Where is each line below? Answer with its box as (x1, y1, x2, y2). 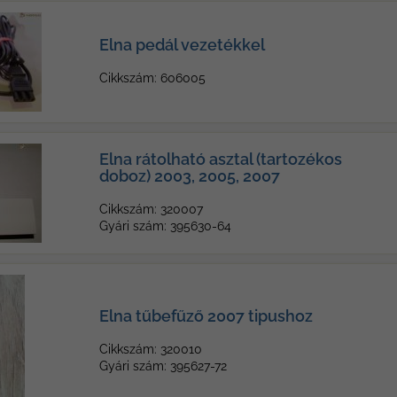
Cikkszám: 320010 (99, 342, 202, 356)
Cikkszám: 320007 (99, 202, 203, 216)
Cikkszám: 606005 (99, 71, 206, 85)
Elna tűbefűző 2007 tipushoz (99, 307, 313, 325)
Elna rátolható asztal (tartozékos (99, 150, 342, 168)
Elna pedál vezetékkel (99, 35, 265, 54)
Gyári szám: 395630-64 (99, 219, 231, 233)
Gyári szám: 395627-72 (99, 359, 227, 373)
